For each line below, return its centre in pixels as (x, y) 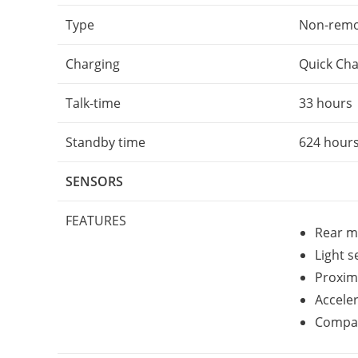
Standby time (105, 142)
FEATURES (96, 221)
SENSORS (94, 181)
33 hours (326, 103)
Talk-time (93, 103)
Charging (93, 64)
